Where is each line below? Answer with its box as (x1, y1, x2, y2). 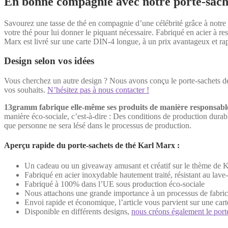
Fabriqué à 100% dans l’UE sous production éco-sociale (24, 179, 205, 188)
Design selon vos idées (4, 55, 94, 67)
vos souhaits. (4, 85, 47, 95)
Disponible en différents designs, (24, 207, 131, 216)
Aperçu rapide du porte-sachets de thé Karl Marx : (4, 141, 180, 150)
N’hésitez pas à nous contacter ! (47, 85, 149, 95)
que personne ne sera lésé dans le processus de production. (4, 121, 191, 130)
